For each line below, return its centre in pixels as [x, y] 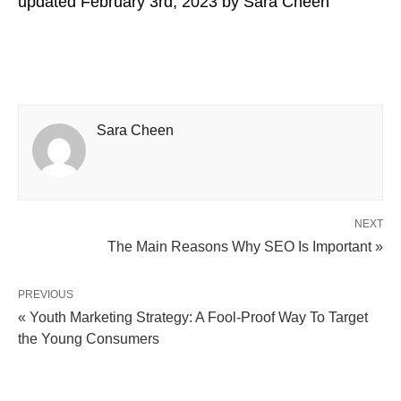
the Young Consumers [89, 339]
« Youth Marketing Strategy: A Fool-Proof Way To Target [193, 318]
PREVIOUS [46, 295]
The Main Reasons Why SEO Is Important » [245, 247]
